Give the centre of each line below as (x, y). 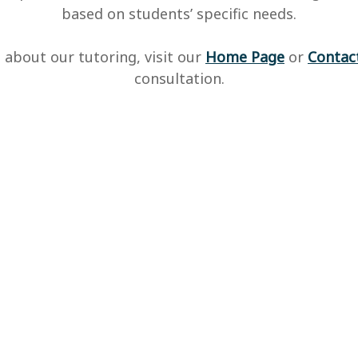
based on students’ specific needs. (179, 14)
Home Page (245, 57)
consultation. (179, 78)
